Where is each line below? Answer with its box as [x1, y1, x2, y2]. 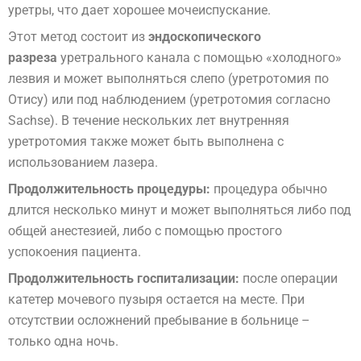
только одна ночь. [8, 334, 118, 350]
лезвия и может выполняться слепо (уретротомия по [8, 70, 329, 86]
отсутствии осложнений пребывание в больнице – [8, 313, 310, 329]
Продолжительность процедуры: [8, 180, 210, 197]
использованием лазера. [8, 154, 158, 170]
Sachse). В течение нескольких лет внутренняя [8, 112, 289, 128]
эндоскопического [148, 28, 261, 44]
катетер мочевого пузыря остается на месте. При [8, 292, 305, 308]
